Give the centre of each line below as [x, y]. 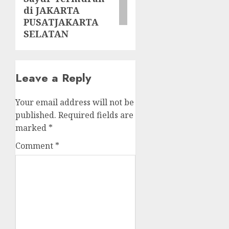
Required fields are [96, 115]
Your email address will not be [75, 102]
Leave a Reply [53, 78]
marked [32, 128]
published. [36, 115]
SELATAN [46, 34]
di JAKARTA [52, 10]
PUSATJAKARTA [61, 22]
